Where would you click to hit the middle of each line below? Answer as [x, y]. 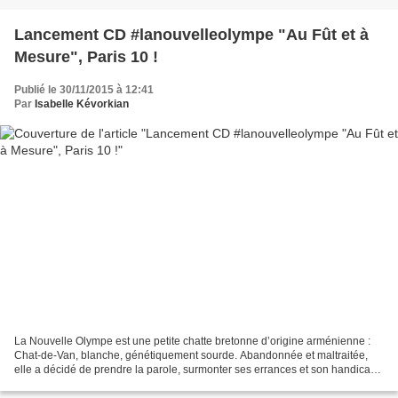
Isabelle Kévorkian [82, 103]
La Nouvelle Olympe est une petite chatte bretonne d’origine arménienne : [192, 342]
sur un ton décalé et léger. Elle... [91, 384]
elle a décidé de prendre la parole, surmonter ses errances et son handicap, [197, 370]
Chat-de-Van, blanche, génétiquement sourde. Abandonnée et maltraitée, [191, 356]
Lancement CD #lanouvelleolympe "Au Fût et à [191, 34]
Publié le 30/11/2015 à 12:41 [84, 89]
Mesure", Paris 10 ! [86, 56]
